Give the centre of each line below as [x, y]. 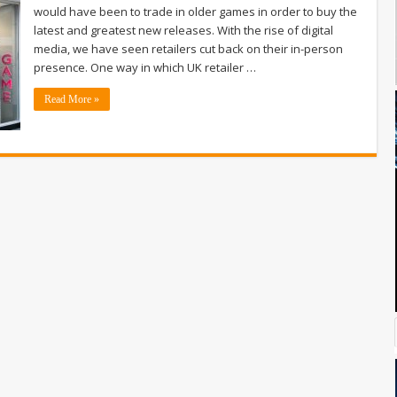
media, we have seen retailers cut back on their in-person [188, 48]
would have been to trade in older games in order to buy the [195, 11]
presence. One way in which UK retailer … [145, 67]
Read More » [72, 99]
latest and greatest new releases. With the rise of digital [183, 30]
